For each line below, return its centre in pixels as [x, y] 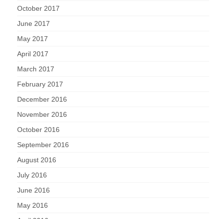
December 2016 [42, 99]
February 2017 [40, 84]
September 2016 [43, 145]
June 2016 [33, 190]
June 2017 [33, 24]
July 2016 [32, 175]
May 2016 [33, 206]
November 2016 [42, 115]
